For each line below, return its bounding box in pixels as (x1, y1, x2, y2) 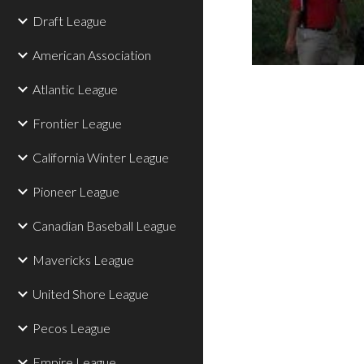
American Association (32, 47, 151, 63)
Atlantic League (32, 81, 118, 97)
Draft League (32, 13, 106, 28)
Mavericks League (32, 252, 134, 267)
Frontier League (32, 115, 122, 131)
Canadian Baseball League (32, 218, 176, 233)
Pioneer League (32, 184, 119, 199)
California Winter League (32, 149, 169, 165)
